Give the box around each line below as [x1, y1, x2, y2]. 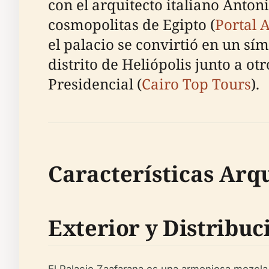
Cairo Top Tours [142, 74, 251, 94]
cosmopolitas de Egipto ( [48, 14, 215, 34]
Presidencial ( [48, 74, 142, 94]
